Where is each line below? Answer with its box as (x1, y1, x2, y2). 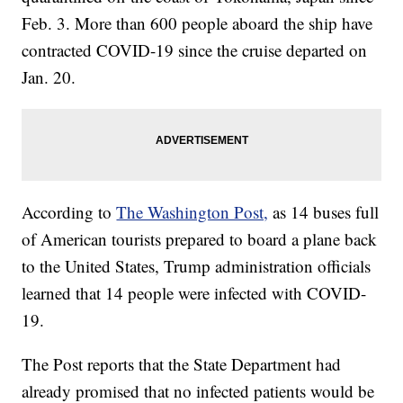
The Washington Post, (116, 201, 269, 224)
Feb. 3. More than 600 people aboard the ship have (22, 12, 373, 35)
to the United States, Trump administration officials (22, 255, 372, 278)
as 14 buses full (273, 201, 380, 224)
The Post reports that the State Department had (22, 353, 342, 376)
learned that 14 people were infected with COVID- (22, 282, 367, 305)
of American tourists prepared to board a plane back (22, 228, 378, 251)
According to (22, 201, 117, 224)
